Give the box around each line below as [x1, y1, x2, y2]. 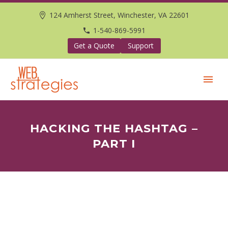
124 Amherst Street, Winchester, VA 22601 [49, 10, 190, 20]
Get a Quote [73, 41, 115, 50]
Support [127, 41, 154, 50]
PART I [92, 136, 136, 151]
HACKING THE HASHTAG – [30, 121, 198, 135]
